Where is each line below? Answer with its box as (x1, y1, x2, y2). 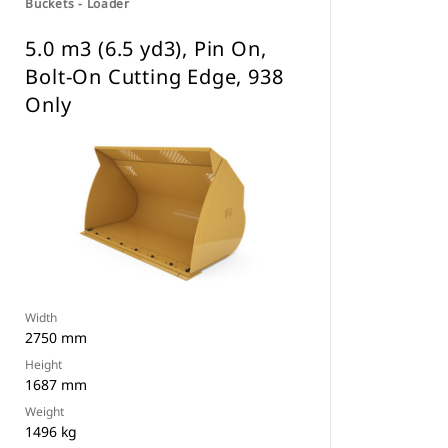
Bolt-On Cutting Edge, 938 (25, 63, 284, 90)
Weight (25, 403, 65, 420)
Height (25, 356, 63, 373)
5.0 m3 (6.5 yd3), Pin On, (25, 35, 267, 62)
